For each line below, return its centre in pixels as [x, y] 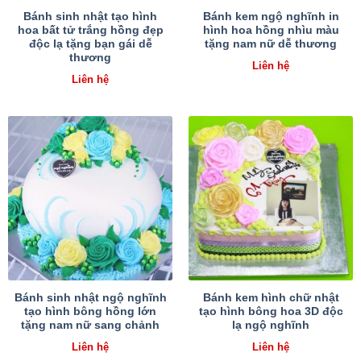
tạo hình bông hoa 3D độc [271, 311]
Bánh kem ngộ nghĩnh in [271, 17]
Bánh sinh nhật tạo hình [90, 17]
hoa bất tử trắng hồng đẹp [90, 31]
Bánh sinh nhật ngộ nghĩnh [90, 297]
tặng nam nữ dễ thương [271, 44]
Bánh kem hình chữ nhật [271, 297]
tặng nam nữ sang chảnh [90, 325]
